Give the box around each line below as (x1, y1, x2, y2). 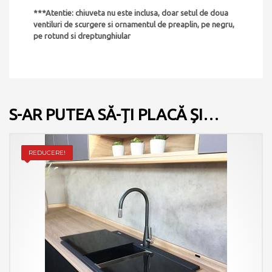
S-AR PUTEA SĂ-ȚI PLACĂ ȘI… (9, 106, 219, 124)
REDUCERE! (29, 149, 66, 157)
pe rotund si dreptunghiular (33, 32, 131, 41)
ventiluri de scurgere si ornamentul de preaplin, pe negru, (33, 20, 234, 29)
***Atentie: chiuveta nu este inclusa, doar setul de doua (33, 8, 228, 18)
